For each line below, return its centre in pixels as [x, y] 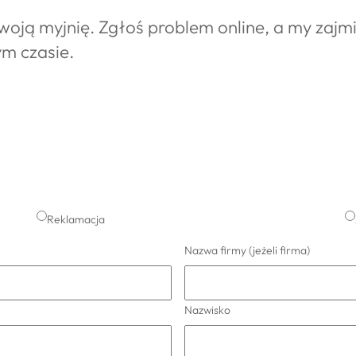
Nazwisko [207, 310]
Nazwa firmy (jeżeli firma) [247, 250]
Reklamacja [76, 219]
